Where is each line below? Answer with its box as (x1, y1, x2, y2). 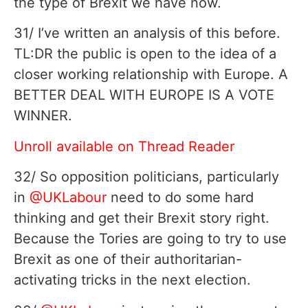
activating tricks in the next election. (14, 272, 251, 289)
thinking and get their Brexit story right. (14, 210, 269, 227)
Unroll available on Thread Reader (14, 137, 234, 155)
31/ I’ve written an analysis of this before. (14, 25, 280, 42)
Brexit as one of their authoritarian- (14, 251, 242, 268)
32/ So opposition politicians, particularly (14, 168, 279, 186)
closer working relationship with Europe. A (14, 66, 288, 83)
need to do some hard (107, 189, 254, 206)
